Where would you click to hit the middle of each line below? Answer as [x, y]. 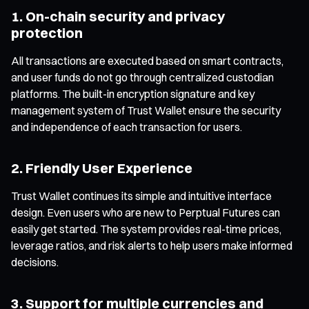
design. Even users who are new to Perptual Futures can [146, 212]
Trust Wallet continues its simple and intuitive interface [141, 196]
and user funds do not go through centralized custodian [142, 77]
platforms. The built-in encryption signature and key [133, 93]
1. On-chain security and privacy [118, 16]
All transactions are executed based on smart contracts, [147, 60]
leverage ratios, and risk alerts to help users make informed [152, 245]
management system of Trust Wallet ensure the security [146, 110]
